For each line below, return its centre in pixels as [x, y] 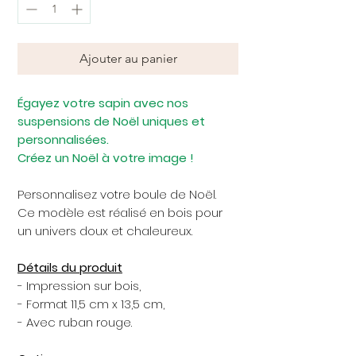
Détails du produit [70, 267]
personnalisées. [63, 139]
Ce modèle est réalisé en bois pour [120, 212]
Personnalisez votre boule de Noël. [117, 194]
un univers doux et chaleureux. [105, 230]
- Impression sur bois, [79, 285]
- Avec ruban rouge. [75, 322]
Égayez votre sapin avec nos [103, 103]
